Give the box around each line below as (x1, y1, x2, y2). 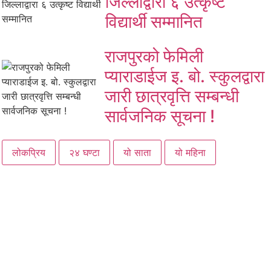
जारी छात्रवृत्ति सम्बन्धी (104, 85, 239, 106)
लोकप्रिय (12, 146, 45, 158)
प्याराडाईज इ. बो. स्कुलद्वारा (104, 65, 264, 87)
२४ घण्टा (69, 146, 100, 158)
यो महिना (175, 146, 206, 158)
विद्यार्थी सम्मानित (105, 11, 203, 32)
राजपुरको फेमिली (104, 45, 203, 67)
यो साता (123, 146, 151, 158)
